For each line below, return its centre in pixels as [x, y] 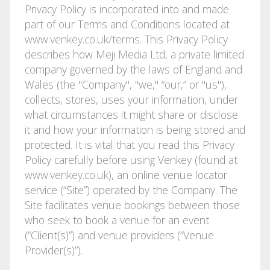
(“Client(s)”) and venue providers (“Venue [119, 235]
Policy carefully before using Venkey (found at [131, 159]
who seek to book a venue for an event [117, 220]
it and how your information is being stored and [135, 129]
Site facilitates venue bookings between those [132, 205]
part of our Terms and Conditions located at [127, 24]
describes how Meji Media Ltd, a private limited [134, 54]
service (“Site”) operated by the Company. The [131, 190]
